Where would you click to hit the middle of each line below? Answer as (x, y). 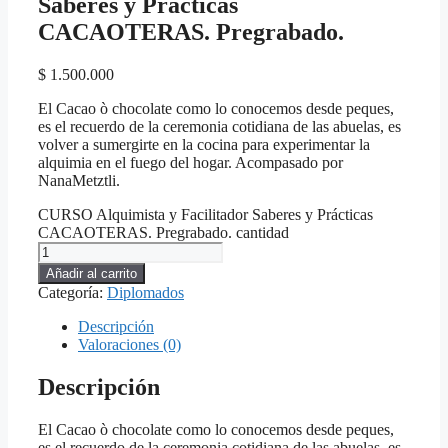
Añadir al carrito (91, 274)
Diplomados (145, 293)
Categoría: (72, 293)
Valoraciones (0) (129, 345)
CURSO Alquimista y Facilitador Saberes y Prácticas (205, 215)
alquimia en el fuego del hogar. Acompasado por (190, 163)
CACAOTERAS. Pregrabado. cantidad (163, 233)
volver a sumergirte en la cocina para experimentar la (204, 145)
